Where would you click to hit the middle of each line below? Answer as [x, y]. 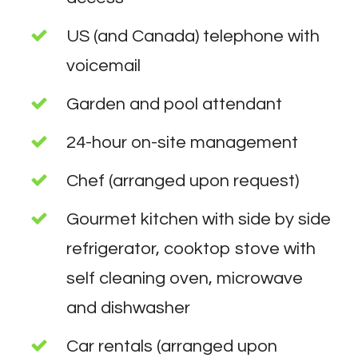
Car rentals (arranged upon [171, 346]
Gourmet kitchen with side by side [198, 219]
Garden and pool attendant [174, 104]
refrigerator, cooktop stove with [191, 249]
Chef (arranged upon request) [182, 181]
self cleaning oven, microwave [184, 278]
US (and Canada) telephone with [193, 36]
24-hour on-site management [182, 143]
